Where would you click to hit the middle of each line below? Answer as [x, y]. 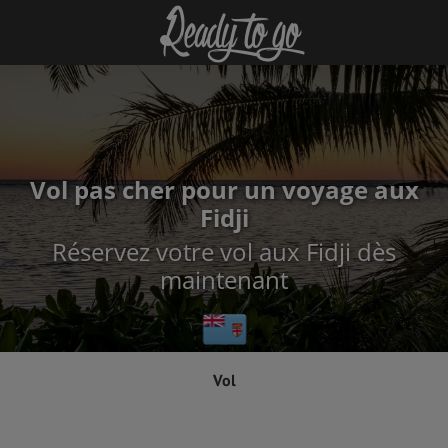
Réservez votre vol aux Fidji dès [224, 251]
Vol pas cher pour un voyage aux [224, 189]
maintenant [224, 279]
